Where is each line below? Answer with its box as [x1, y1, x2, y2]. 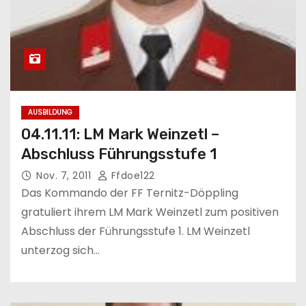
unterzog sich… [21, 242, 100, 258]
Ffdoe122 [108, 168, 155, 182]
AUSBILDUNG [28, 107, 72, 117]
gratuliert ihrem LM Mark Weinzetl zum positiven [21, 204, 279, 220]
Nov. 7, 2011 [36, 168, 94, 182]
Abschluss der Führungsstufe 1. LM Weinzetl [21, 223, 250, 239]
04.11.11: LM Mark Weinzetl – [21, 124, 219, 143]
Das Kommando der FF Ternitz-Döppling [21, 184, 238, 201]
